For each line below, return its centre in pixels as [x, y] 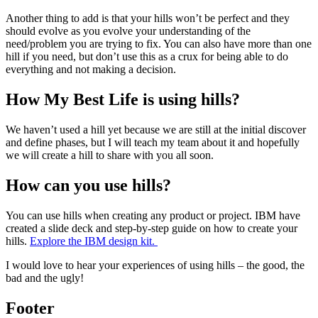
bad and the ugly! [45, 278]
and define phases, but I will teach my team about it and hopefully [153, 143]
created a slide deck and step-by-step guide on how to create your [152, 228]
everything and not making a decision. [91, 70]
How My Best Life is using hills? [123, 100]
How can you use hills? [88, 185]
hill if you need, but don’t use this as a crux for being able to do [147, 57]
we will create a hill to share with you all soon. [110, 155]
